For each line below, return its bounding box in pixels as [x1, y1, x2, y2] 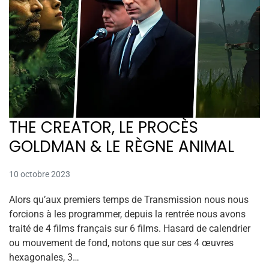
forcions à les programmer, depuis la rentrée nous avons [9, 208, 246, 220]
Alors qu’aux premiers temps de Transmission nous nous [9, 193, 249, 205]
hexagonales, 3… [9, 251, 79, 263]
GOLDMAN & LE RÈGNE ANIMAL [9, 135, 234, 157]
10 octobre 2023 [9, 169, 70, 179]
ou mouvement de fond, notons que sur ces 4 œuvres [9, 237, 234, 249]
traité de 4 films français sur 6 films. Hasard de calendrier [9, 222, 250, 234]
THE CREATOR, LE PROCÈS [9, 116, 198, 138]
